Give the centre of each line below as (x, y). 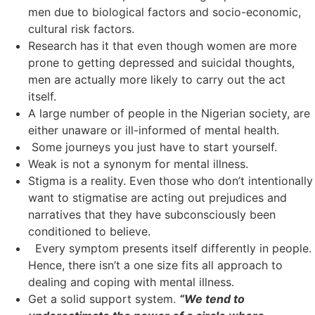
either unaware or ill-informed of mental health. (154, 130)
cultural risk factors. (81, 28)
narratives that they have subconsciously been (152, 214)
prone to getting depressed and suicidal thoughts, (161, 62)
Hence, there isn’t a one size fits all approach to (155, 265)
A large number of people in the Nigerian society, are (169, 113)
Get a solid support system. (104, 298)
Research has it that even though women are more (162, 45)
